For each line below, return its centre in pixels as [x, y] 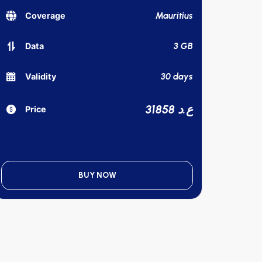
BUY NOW [97, 175]
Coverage [45, 16]
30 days [177, 76]
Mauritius [174, 15]
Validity [41, 77]
